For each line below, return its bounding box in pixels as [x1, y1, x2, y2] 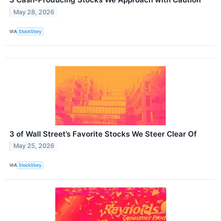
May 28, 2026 [13, 8, 55, 16]
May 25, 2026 [13, 142, 55, 150]
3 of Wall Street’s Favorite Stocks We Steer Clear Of [9, 129, 197, 139]
